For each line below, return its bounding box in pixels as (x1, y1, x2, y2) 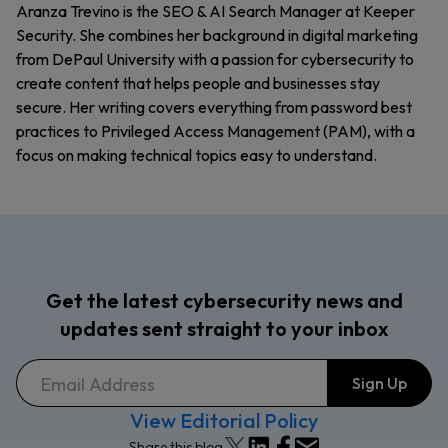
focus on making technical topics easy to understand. (16, 145, 377, 165)
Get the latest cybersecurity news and (45, 288, 403, 313)
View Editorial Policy (130, 408, 318, 433)
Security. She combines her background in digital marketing (16, 25, 418, 45)
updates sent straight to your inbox (60, 316, 388, 341)
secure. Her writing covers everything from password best (16, 97, 412, 117)
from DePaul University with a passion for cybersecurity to (16, 49, 414, 69)
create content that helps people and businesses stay (16, 73, 380, 93)
